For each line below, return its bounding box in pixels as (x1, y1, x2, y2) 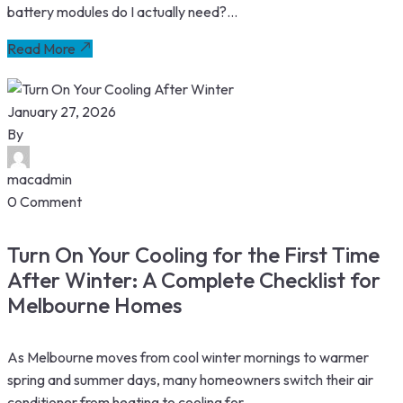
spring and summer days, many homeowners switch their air (7, 370, 373, 389)
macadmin (7, 170, 72, 189)
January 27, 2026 (7, 103, 116, 121)
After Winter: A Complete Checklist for (7, 266, 381, 294)
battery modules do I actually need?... (7, 3, 237, 22)
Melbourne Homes (7, 291, 182, 319)
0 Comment (7, 193, 82, 211)
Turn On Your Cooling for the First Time (7, 241, 380, 269)
